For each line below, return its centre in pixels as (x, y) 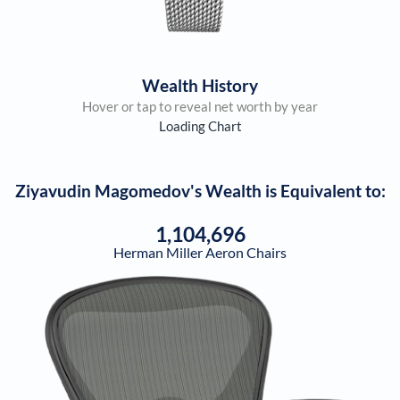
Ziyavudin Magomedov (102, 190)
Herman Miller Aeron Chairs (200, 253)
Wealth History (200, 85)
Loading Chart (200, 125)
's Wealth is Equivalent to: (287, 190)
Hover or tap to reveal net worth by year (200, 106)
